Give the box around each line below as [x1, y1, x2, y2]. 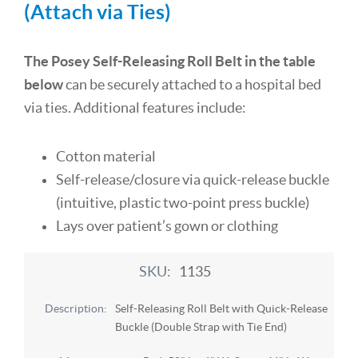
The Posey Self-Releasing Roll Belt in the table [24, 54, 316, 70]
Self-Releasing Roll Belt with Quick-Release [115, 301, 328, 315]
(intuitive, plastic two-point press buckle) [56, 195, 309, 212]
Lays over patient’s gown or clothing [56, 218, 278, 235]
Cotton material [56, 149, 156, 165]
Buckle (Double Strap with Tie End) [115, 320, 288, 333]
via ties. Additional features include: [24, 100, 246, 117]
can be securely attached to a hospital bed [63, 77, 321, 93]
